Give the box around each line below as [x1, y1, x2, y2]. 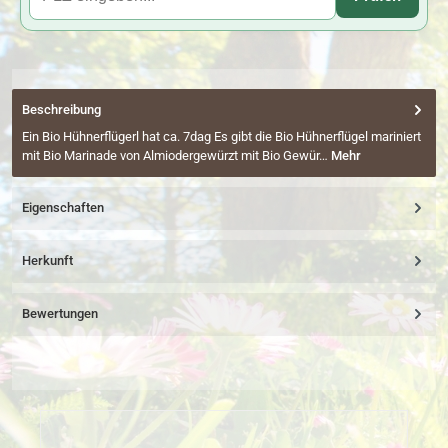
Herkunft [22, 252, 73, 268]
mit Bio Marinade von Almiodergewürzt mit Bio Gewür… [22, 147, 331, 163]
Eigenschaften [22, 199, 104, 215]
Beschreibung [22, 102, 101, 118]
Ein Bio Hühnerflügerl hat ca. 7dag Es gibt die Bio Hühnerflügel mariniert [22, 128, 421, 144]
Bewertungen [22, 305, 98, 321]
